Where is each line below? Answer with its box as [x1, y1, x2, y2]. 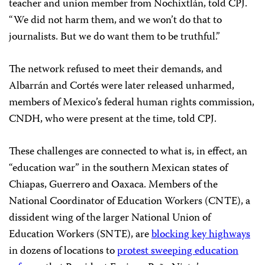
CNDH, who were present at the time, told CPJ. [9, 111, 216, 129]
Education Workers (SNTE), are [9, 226, 151, 244]
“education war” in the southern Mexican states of [9, 160, 228, 178]
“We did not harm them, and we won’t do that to [9, 12, 222, 30]
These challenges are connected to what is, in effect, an [9, 143, 247, 161]
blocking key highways [151, 226, 250, 244]
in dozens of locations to [9, 243, 117, 261]
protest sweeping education [117, 243, 238, 261]
